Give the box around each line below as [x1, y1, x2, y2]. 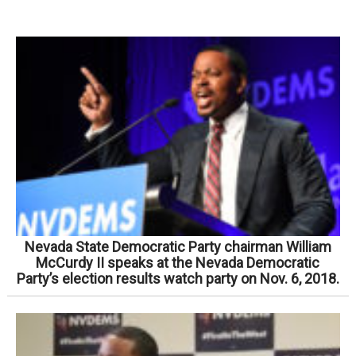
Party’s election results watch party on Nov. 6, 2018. [16, 269, 339, 287]
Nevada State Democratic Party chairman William [24, 238, 331, 255]
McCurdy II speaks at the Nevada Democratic [36, 253, 320, 271]
